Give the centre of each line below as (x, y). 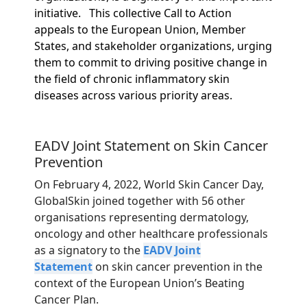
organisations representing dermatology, (142, 218)
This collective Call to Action (160, 13)
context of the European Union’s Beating (139, 283)
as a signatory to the (89, 250)
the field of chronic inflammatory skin (132, 79)
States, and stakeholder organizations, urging (153, 46)
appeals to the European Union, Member (140, 30)
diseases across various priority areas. (133, 96)
